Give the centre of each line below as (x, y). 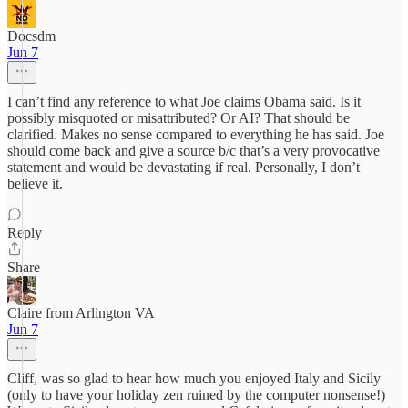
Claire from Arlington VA (81, 313)
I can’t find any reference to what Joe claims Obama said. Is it (184, 102)
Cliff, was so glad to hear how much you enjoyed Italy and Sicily (194, 378)
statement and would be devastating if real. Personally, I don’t (184, 167)
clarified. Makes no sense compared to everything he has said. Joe (196, 134)
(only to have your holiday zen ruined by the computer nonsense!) (196, 395)
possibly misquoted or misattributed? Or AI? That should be (178, 118)
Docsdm (31, 36)
